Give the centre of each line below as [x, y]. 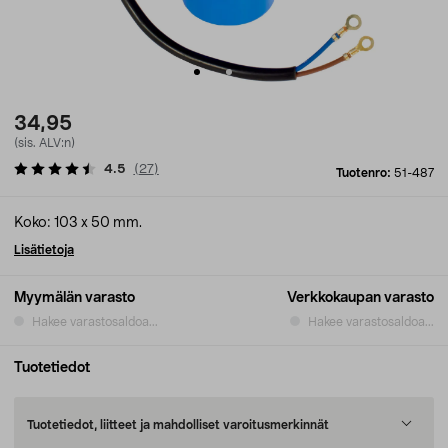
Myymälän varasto [74, 298]
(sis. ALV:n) [44, 143]
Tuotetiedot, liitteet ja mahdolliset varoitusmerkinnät [178, 425]
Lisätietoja [44, 250]
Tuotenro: [365, 173]
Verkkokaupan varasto [360, 298]
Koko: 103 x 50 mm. [78, 223]
